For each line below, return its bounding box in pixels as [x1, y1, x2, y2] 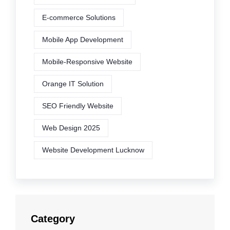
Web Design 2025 [42, 123, 100, 132]
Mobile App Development [42, 35, 123, 44]
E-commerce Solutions [42, 13, 116, 22]
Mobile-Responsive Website [42, 57, 132, 66]
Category [31, 213, 75, 224]
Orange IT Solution [42, 79, 104, 88]
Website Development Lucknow [42, 145, 144, 154]
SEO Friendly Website [42, 101, 113, 110]
